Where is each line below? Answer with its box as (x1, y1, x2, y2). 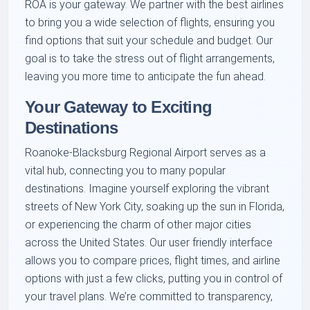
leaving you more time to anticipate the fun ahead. (25, 70, 266, 84)
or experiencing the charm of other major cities (25, 218, 252, 232)
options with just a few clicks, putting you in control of (25, 272, 283, 286)
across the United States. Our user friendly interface (25, 236, 273, 250)
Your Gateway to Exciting (25, 98, 212, 117)
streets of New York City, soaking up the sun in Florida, (25, 200, 285, 214)
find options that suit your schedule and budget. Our (25, 34, 273, 48)
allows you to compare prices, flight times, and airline (25, 254, 281, 268)
